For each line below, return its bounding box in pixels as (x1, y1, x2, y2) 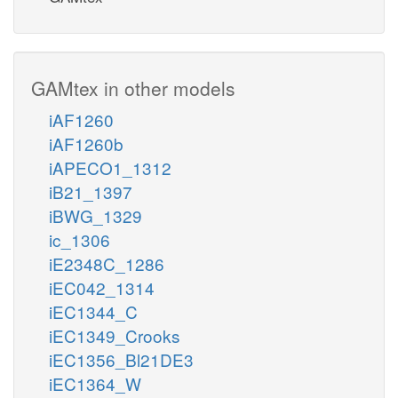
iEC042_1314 (49, 275, 155, 299)
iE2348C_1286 (49, 251, 164, 275)
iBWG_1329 (49, 203, 142, 227)
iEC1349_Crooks (49, 322, 180, 347)
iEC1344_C (49, 298, 138, 323)
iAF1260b (49, 131, 123, 155)
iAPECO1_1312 (49, 155, 171, 179)
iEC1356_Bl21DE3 (49, 346, 194, 371)
